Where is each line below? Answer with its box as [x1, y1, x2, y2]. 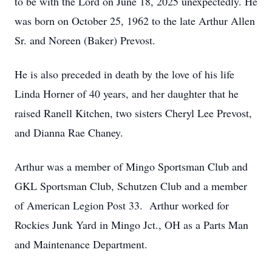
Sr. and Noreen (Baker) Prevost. [15, 33, 159, 47]
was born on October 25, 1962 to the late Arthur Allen [15, 13, 255, 28]
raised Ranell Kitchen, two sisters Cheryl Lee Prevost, [15, 106, 252, 120]
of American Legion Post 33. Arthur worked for [15, 198, 229, 212]
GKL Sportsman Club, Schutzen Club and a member [15, 178, 247, 193]
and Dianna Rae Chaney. [15, 125, 127, 140]
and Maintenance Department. [15, 237, 154, 251]
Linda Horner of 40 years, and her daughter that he [15, 86, 239, 101]
